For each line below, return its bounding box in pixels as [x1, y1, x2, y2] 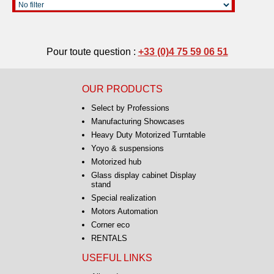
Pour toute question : [46, 46, 138, 57]
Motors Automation [91, 206, 158, 216]
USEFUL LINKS [81, 252, 152, 263]
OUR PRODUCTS [81, 83, 163, 94]
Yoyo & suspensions [91, 143, 164, 153]
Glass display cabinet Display [91, 170, 196, 180]
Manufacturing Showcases [91, 116, 185, 126]
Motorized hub [91, 157, 141, 166]
